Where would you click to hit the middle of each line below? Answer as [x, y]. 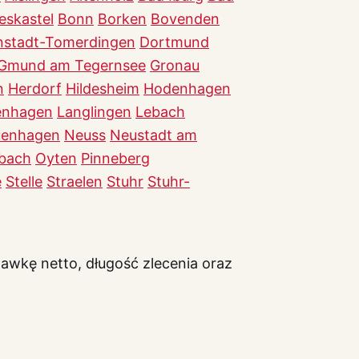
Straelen [75, 181]
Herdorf [35, 88]
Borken [122, 18]
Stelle [24, 181]
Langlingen [94, 111]
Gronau [175, 65]
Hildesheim [103, 88]
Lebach [160, 111]
